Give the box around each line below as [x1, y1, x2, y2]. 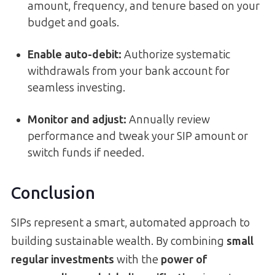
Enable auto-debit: [28, 47, 122, 61]
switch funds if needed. [28, 145, 144, 160]
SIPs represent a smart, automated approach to [11, 216, 250, 230]
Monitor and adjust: [28, 112, 126, 126]
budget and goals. [28, 15, 119, 29]
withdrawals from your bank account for [28, 64, 230, 78]
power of [161, 253, 207, 267]
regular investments [11, 253, 114, 267]
